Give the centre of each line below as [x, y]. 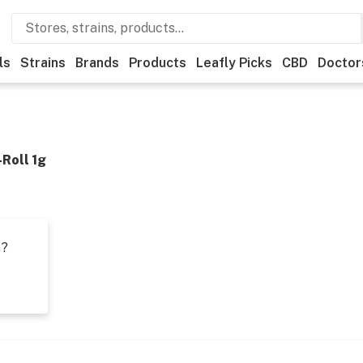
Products [158, 63]
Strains [43, 63]
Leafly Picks [234, 63]
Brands [97, 63]
